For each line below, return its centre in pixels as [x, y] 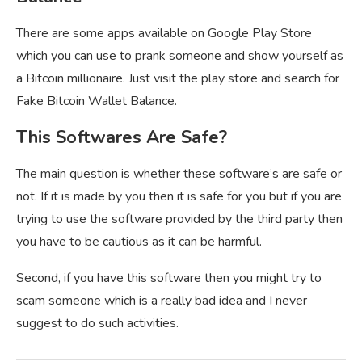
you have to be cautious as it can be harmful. [139, 241]
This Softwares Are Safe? [122, 137]
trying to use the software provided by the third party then [179, 219]
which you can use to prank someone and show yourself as [180, 55]
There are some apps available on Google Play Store [164, 33]
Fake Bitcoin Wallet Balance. [97, 101]
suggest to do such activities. [97, 323]
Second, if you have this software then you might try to [169, 278]
